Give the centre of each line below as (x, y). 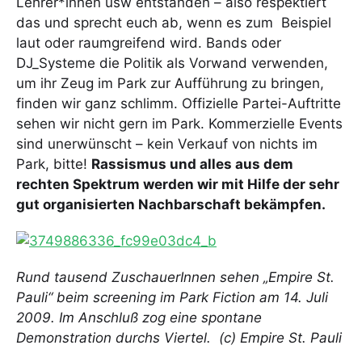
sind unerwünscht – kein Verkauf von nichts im (167, 144)
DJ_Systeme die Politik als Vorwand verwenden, (172, 63)
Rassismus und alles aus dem (192, 164)
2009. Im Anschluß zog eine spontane (139, 318)
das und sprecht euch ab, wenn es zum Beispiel (174, 23)
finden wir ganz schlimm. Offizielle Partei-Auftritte (179, 104)
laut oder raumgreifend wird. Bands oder (149, 43)
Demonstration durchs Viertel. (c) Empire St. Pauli (179, 338)
